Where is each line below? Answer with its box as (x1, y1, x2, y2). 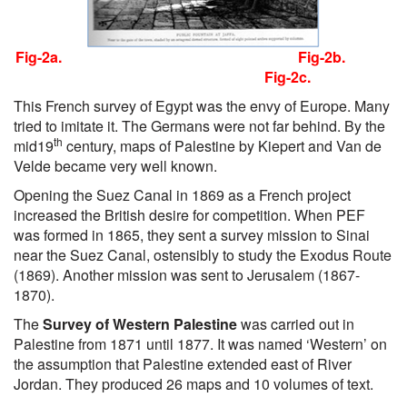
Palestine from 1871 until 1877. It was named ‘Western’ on (14, 333, 387, 354)
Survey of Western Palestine (43, 313, 237, 334)
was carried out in (237, 313, 354, 334)
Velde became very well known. (14, 155, 217, 176)
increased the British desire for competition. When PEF (14, 204, 365, 225)
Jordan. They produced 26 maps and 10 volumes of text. (14, 373, 373, 394)
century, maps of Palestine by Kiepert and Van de (63, 135, 382, 156)
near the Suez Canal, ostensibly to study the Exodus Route (14, 244, 392, 265)
